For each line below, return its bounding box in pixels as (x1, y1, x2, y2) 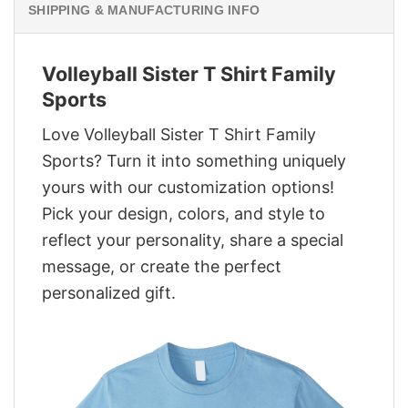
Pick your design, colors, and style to (42, 204, 325, 224)
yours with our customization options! (42, 178, 334, 198)
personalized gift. (42, 283, 176, 303)
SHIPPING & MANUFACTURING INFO (28, 2, 260, 17)
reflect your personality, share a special (42, 230, 343, 250)
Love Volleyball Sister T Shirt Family (42, 125, 316, 145)
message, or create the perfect (42, 257, 281, 277)
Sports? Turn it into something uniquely (42, 151, 346, 171)
